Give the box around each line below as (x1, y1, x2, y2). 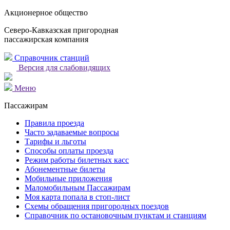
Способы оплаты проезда (25, 146, 113, 155)
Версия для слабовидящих (16, 63, 110, 72)
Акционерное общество (4, 8, 88, 17)
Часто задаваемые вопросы (25, 128, 119, 137)
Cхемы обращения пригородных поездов (25, 202, 169, 210)
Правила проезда (25, 119, 84, 127)
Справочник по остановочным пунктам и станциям (25, 211, 206, 220)
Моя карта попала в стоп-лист (25, 193, 130, 201)
